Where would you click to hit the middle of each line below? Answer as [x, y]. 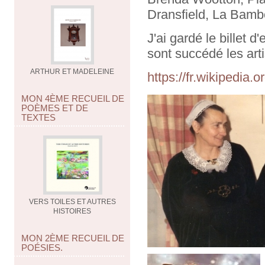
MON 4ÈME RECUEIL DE [73, 98]
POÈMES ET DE [55, 108]
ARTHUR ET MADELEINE [72, 72]
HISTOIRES [72, 211]
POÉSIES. [42, 248]
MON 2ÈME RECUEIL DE [73, 238]
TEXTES [38, 117]
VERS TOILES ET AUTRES [72, 202]
